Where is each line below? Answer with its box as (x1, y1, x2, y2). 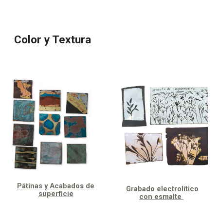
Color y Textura (14, 33, 91, 46)
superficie (38, 189, 73, 199)
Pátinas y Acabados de (17, 182, 94, 191)
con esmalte (139, 192, 183, 201)
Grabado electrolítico (126, 184, 199, 194)
